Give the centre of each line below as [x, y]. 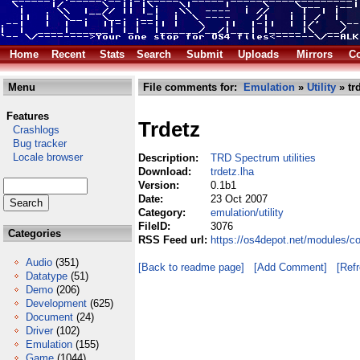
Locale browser [43, 157]
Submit [205, 54]
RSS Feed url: [174, 240]
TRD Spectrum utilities [263, 158]
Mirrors [315, 54]
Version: [160, 185]
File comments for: [192, 87]
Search [154, 54]
